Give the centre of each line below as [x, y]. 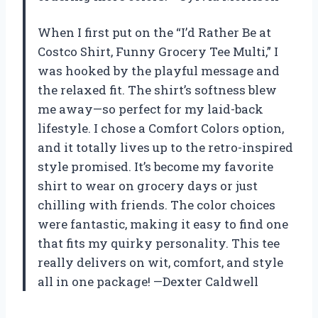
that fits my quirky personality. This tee [159, 243]
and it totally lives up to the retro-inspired [165, 148]
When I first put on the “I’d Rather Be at [154, 33]
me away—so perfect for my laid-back [150, 109]
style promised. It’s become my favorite [155, 167]
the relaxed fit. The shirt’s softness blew [157, 90]
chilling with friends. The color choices [157, 205]
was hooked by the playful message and [159, 71]
